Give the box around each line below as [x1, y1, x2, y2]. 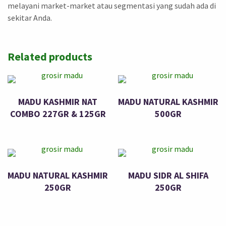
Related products [8, 49, 92, 64]
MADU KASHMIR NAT [18, 95, 97, 107]
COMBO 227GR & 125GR [10, 107, 106, 120]
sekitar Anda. [8, 12, 52, 23]
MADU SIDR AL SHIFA [128, 169, 208, 181]
